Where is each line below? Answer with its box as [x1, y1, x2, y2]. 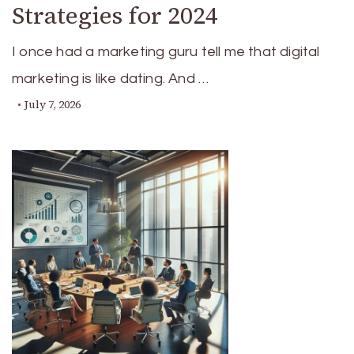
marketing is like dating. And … [12, 71, 209, 86]
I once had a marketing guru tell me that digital [12, 44, 320, 59]
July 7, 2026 [24, 97, 81, 112]
